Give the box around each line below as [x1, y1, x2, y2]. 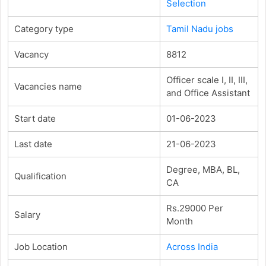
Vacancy [14, 48, 49, 60]
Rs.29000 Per [166, 202, 223, 214]
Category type [14, 23, 74, 34]
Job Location [14, 240, 68, 252]
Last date [14, 138, 52, 150]
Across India [166, 240, 218, 252]
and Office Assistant [166, 87, 250, 99]
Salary [14, 208, 40, 220]
